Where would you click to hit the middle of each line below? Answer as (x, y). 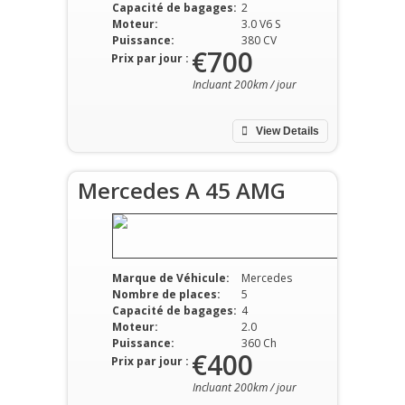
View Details (286, 131)
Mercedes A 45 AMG (182, 190)
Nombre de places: (166, 294)
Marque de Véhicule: (170, 278)
